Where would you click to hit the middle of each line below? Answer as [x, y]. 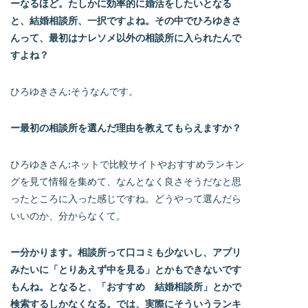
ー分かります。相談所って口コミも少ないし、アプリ [126, 252]
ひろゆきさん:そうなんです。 [74, 91]
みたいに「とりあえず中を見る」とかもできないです [126, 269]
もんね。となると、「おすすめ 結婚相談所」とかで [126, 286]
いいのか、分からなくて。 [68, 215]
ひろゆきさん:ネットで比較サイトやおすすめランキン [127, 164]
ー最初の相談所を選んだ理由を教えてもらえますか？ [126, 127]
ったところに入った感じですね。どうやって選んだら [126, 198]
